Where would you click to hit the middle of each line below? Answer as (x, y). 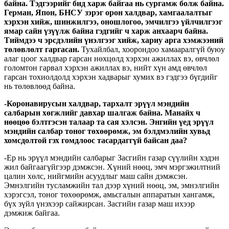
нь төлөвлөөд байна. (40, 86)
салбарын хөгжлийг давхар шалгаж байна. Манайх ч (102, 112)
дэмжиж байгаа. (32, 213)
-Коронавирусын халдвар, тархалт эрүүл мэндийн (97, 103)
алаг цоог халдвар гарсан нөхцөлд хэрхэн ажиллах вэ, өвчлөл (112, 58)
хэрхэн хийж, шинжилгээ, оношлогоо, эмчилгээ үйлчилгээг (113, 21)
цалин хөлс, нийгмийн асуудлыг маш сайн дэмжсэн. (96, 176)
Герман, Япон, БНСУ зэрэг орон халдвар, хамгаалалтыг (108, 12)
